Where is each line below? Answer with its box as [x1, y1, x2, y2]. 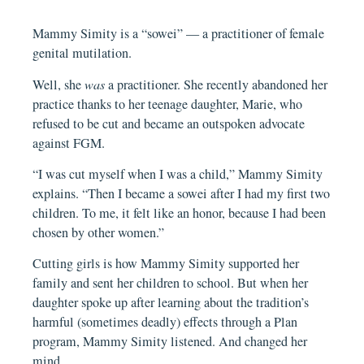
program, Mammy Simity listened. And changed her [32, 332, 308, 351]
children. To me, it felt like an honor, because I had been [32, 203, 327, 222]
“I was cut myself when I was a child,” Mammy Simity [32, 164, 323, 183]
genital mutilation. [32, 44, 132, 63]
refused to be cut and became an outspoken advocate [32, 114, 305, 132]
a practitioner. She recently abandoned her [105, 75, 328, 93]
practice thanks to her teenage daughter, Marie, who [32, 94, 303, 113]
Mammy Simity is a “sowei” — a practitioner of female [32, 24, 325, 43]
